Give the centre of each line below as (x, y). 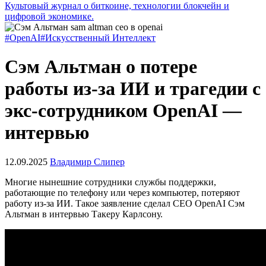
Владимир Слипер (87, 161)
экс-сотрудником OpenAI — (123, 111)
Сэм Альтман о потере (101, 67)
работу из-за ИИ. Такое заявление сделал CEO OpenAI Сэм (125, 203)
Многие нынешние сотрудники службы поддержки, (110, 182)
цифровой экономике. (49, 16)
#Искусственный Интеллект (98, 38)
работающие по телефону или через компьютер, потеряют (122, 192)
